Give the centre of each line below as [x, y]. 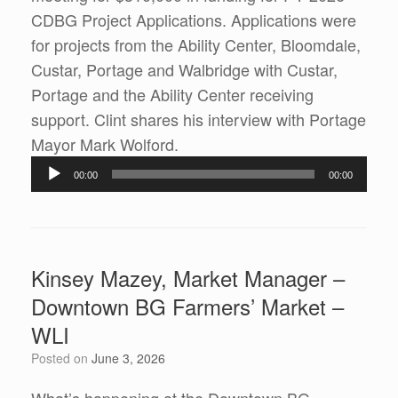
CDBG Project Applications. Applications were [194, 20]
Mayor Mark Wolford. [105, 144]
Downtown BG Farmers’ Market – [187, 306]
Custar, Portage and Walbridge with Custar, [184, 70]
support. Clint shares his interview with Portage [199, 119]
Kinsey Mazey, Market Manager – [188, 278]
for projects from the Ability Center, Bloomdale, [196, 45]
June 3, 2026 [128, 358]
